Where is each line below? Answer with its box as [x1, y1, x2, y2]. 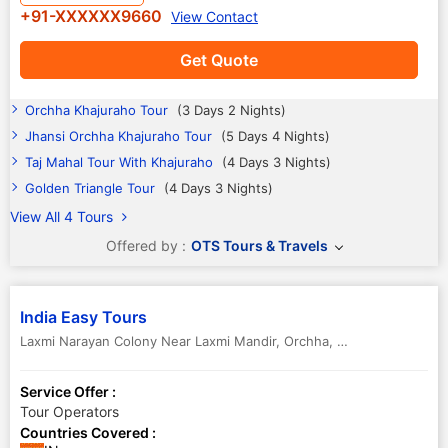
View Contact [171, 8, 258, 25]
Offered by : [106, 237, 186, 254]
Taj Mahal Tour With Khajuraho [25, 154, 217, 170]
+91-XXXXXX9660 [20, 6, 166, 26]
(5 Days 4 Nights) [221, 128, 330, 144]
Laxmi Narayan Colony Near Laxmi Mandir [20, 333, 276, 349]
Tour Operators [20, 403, 119, 420]
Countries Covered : [20, 424, 156, 441]
